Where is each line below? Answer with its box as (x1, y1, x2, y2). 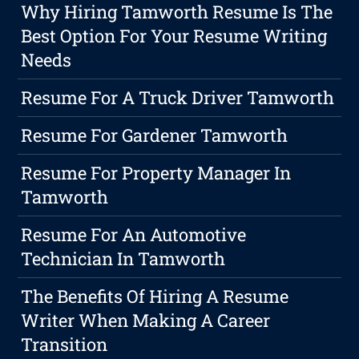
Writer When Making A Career (21, 309, 271, 333)
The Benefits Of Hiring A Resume (21, 284, 289, 309)
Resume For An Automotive (21, 223, 247, 247)
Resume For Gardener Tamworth (21, 123, 288, 147)
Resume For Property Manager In (21, 161, 292, 185)
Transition (21, 333, 108, 357)
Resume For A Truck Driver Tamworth (21, 86, 335, 110)
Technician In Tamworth (21, 247, 226, 271)
